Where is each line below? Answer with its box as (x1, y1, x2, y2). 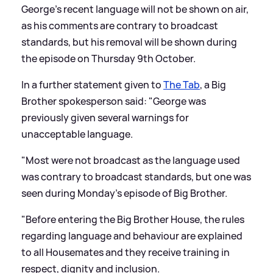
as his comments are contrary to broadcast (21, 19, 218, 33)
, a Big (200, 78, 226, 92)
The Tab (163, 78, 200, 92)
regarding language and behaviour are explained (21, 229, 243, 243)
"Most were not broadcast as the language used (21, 154, 240, 168)
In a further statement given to (21, 78, 163, 92)
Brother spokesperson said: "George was (21, 94, 206, 108)
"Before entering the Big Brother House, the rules (21, 213, 244, 227)
